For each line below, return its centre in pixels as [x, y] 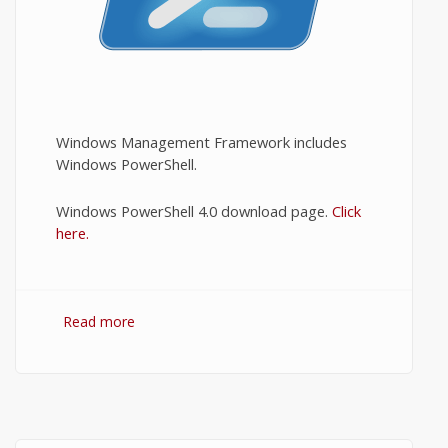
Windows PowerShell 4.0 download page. [194, 211]
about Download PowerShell [227, 321]
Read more [99, 321]
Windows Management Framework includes [201, 142]
